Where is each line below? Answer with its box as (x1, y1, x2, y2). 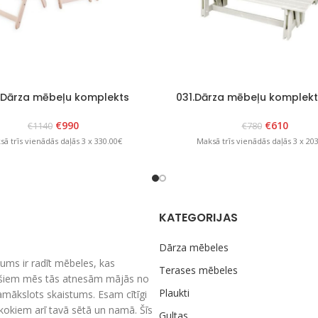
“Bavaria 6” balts (9, 103, 97, 118)
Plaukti (159, 286, 190, 300)
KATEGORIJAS (159, 209, 238, 226)
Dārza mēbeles (159, 241, 229, 255)
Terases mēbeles (159, 263, 238, 278)
